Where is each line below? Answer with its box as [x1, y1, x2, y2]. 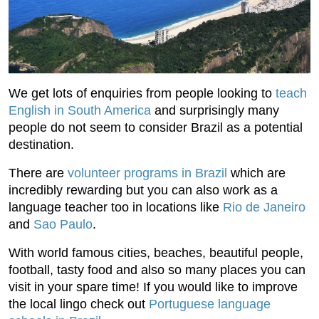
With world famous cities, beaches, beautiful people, [9, 246, 303, 261]
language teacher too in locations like [9, 200, 223, 215]
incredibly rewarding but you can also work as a [9, 183, 278, 198]
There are [9, 166, 68, 181]
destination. [9, 137, 74, 152]
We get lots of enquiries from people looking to [9, 86, 276, 101]
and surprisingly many [151, 103, 279, 118]
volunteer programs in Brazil [68, 166, 227, 181]
